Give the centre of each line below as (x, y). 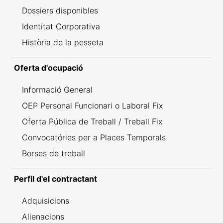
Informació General (57, 90)
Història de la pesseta (63, 42)
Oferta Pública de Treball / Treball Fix (92, 121)
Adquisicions (46, 201)
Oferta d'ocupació (49, 68)
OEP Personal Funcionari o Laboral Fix (92, 106)
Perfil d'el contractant (56, 179)
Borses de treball (54, 153)
